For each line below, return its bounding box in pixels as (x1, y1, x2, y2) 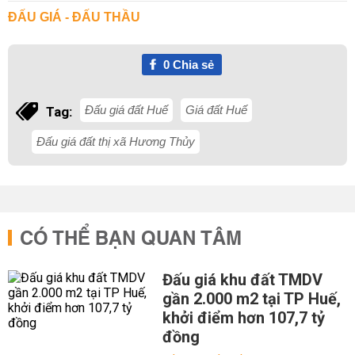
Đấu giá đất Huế (85, 103, 168, 116)
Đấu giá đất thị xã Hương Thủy (36, 135, 195, 148)
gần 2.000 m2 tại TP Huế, (162, 289, 341, 308)
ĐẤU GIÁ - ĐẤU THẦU (8, 10, 140, 24)
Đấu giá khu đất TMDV (162, 270, 323, 289)
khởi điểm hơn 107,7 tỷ (162, 308, 325, 327)
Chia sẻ (169, 58, 214, 71)
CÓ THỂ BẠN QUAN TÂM (20, 222, 242, 257)
